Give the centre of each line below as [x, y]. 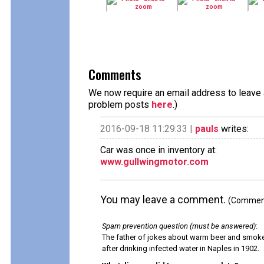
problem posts [120, 105]
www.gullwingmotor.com [154, 162]
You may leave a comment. [164, 199]
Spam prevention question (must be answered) [179, 226]
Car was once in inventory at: [159, 150]
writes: [234, 129]
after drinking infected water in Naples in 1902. [181, 248]
